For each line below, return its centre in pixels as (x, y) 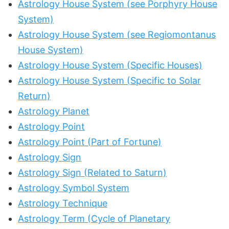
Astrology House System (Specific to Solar (109, 80)
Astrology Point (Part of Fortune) (90, 142)
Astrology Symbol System (74, 188)
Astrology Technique (63, 203)
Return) (34, 96)
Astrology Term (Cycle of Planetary (94, 218)
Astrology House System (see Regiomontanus (117, 34)
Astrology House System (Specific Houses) (110, 65)
